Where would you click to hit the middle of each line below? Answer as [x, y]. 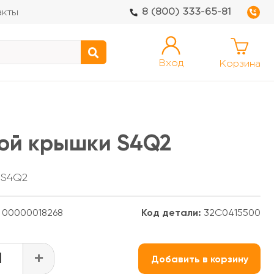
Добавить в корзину [199, 259]
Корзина [240, 64]
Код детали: [171, 212]
